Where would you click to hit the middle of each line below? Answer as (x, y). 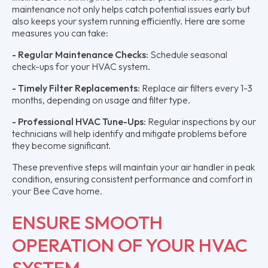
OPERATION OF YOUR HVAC (130, 245)
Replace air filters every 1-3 (197, 88)
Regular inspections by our (202, 121)
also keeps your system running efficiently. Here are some (129, 21)
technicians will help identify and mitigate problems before (130, 133)
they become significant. (61, 145)
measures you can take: (60, 33)
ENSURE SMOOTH (87, 222)
